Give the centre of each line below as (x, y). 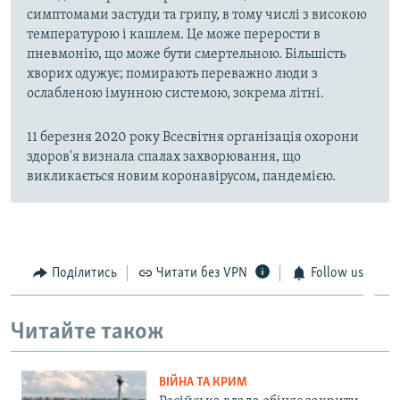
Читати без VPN (202, 274)
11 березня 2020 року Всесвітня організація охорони (193, 138)
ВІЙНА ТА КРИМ (203, 383)
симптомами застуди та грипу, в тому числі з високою (197, 16)
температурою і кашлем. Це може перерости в (174, 35)
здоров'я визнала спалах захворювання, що (164, 158)
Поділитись (84, 274)
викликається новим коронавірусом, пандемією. (181, 177)
